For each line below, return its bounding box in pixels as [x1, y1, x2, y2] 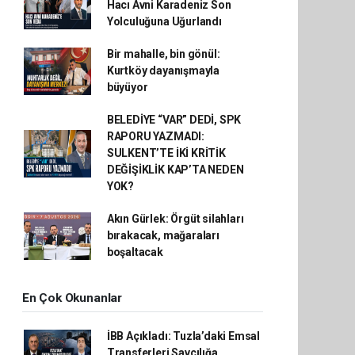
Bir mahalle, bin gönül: [106, 48, 220, 61]
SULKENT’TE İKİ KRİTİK [106, 147, 226, 160]
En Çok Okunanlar [22, 291, 122, 306]
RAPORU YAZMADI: [106, 130, 204, 143]
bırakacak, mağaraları [106, 229, 219, 242]
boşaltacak [106, 246, 163, 259]
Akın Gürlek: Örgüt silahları [106, 212, 244, 226]
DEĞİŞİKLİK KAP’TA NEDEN [106, 163, 244, 177]
